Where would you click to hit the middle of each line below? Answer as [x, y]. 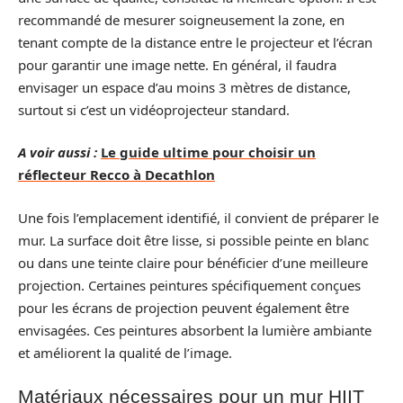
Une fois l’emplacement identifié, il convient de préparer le [198, 217]
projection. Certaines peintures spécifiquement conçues [189, 285]
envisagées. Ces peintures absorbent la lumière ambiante [195, 330]
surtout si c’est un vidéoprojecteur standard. [154, 109]
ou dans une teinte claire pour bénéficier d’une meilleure [193, 262]
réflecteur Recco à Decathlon [116, 175]
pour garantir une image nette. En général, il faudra [177, 64]
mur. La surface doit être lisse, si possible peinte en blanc [193, 240]
